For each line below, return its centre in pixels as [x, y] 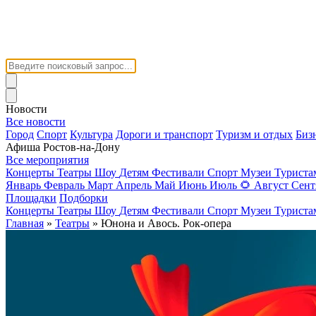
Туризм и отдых [254, 134]
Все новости [36, 121]
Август [271, 185]
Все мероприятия [47, 159]
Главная [25, 223]
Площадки [31, 197]
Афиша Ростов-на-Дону [63, 147]
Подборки [84, 197]
